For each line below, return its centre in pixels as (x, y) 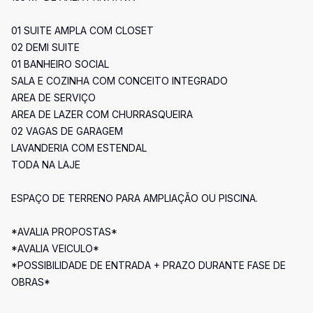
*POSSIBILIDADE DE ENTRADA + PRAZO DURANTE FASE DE (148, 265)
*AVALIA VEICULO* (55, 248)
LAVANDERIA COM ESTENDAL (79, 148)
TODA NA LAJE (46, 165)
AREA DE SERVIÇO (53, 97)
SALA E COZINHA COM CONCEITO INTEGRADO (119, 81)
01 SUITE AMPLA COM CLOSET (82, 30)
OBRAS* (31, 282)
